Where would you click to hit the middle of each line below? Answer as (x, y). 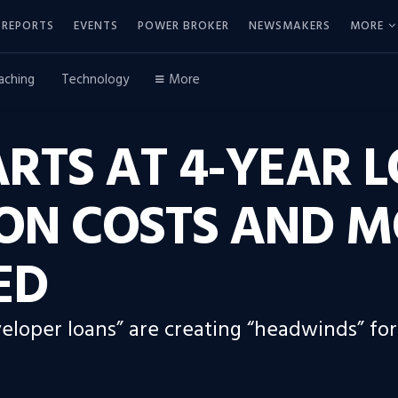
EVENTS (96, 26)
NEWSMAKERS (290, 26)
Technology (95, 80)
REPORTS (28, 26)
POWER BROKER (183, 26)
